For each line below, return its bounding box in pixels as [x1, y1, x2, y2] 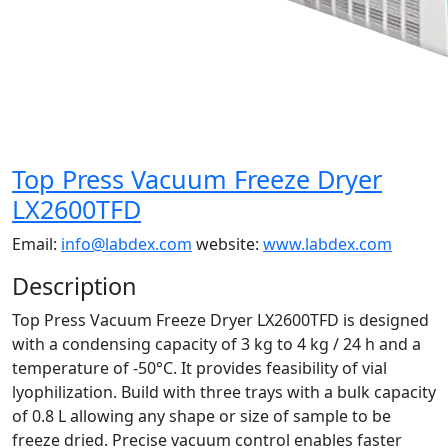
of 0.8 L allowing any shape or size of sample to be [12, 405, 391, 427]
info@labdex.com [61, 233, 192, 255]
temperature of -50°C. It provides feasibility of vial [12, 357, 387, 379]
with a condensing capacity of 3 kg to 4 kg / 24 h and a [12, 333, 421, 355]
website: [192, 233, 263, 255]
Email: [12, 233, 61, 255]
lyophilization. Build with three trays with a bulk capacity [12, 381, 436, 403]
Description [12, 270, 137, 302]
